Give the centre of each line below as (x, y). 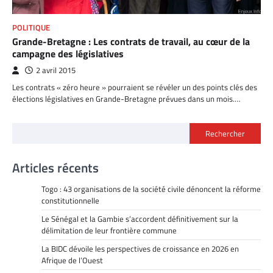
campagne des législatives (68, 54)
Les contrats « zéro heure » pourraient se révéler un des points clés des (135, 87)
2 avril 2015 (56, 71)
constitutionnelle (70, 201)
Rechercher (225, 134)
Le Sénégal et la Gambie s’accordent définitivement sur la (140, 219)
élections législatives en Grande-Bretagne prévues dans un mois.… (126, 99)
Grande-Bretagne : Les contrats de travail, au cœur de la (131, 42)
